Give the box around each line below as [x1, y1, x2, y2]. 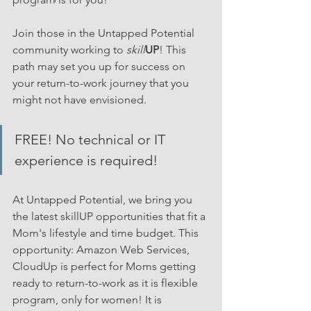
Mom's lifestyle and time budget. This [12, 226, 201, 240]
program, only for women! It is [12, 293, 165, 307]
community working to [12, 43, 126, 57]
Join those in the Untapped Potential [12, 26, 197, 40]
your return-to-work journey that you [12, 76, 192, 90]
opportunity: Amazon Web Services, [12, 243, 192, 257]
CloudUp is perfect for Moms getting [12, 260, 199, 274]
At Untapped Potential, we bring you [12, 193, 195, 207]
